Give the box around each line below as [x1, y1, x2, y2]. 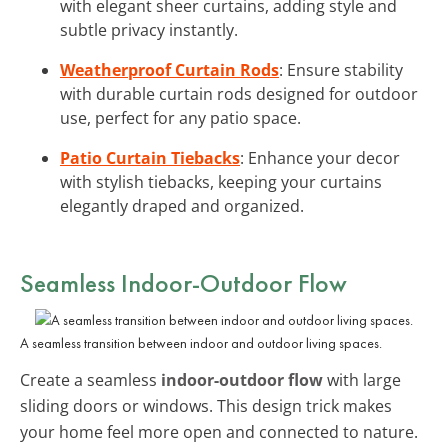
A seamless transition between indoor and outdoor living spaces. [20, 333, 382, 352]
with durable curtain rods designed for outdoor [60, 82, 418, 105]
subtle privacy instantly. [60, 18, 238, 41]
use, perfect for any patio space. [60, 106, 301, 129]
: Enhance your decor [240, 146, 400, 169]
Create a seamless [20, 368, 161, 391]
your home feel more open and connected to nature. [20, 420, 418, 443]
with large [323, 368, 401, 391]
